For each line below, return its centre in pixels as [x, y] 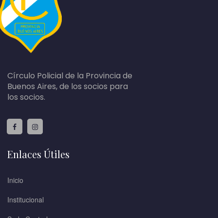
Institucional [26, 200]
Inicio [15, 180]
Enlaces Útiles [38, 154]
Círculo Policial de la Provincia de [70, 76]
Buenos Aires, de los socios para [68, 87]
